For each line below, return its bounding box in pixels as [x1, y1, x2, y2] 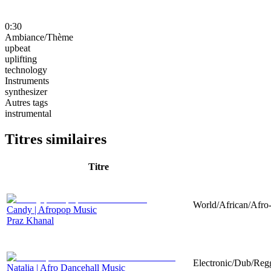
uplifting [5, 53, 37, 64]
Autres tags [5, 97, 48, 108]
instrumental [5, 108, 51, 119]
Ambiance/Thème [5, 31, 73, 42]
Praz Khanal [7, 215, 54, 226]
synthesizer [5, 86, 47, 97]
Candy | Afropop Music [7, 204, 97, 215]
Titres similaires [5, 131, 106, 147]
